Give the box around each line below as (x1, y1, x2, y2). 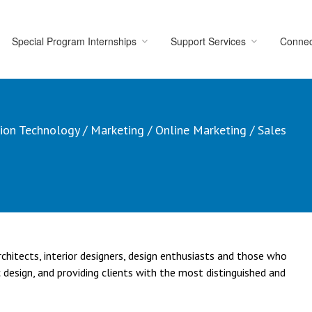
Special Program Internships (12, 34, 137, 48)
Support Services (171, 34, 247, 48)
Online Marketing (155, 121, 247, 138)
